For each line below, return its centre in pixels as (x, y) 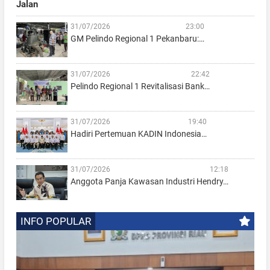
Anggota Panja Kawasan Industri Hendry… (149, 182)
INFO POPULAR (55, 221)
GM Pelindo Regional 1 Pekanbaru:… (137, 39)
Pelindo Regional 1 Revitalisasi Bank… (140, 86)
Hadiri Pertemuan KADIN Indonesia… (138, 134)
